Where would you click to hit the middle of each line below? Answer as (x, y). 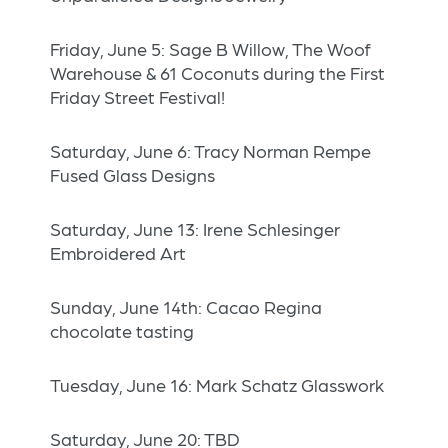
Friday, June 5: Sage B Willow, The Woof (210, 49)
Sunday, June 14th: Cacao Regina (186, 307)
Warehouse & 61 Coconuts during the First (217, 73)
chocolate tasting (122, 331)
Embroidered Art (118, 253)
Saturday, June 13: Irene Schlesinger (195, 229)
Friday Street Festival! (137, 97)
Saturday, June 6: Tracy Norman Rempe (210, 151)
